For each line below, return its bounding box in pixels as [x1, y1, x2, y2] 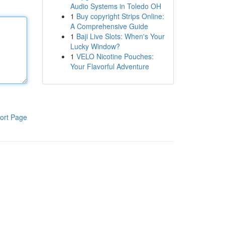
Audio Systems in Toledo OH [70, 1, 161, 11]
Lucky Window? [70, 41, 120, 51]
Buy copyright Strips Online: [76, 11, 164, 21]
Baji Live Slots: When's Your [76, 31, 165, 41]
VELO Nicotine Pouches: [76, 51, 154, 61]
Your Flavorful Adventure [70, 61, 149, 71]
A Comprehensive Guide [70, 21, 148, 31]
